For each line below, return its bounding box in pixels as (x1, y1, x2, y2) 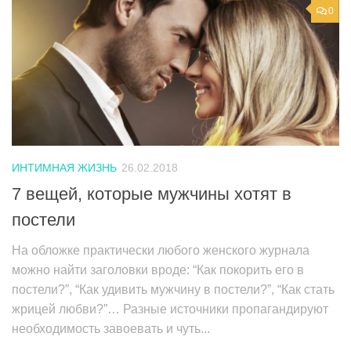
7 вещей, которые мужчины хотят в (12, 183, 291, 204)
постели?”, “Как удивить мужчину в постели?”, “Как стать (12, 282, 335, 296)
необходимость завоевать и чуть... (12, 321, 210, 335)
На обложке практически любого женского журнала (12, 243, 309, 257)
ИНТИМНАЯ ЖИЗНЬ (12, 161, 117, 175)
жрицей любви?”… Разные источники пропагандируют (12, 302, 328, 316)
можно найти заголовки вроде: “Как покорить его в (12, 262, 304, 277)
